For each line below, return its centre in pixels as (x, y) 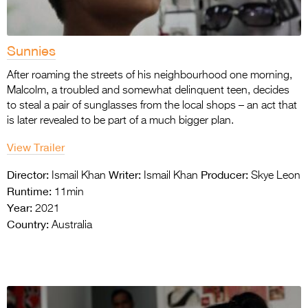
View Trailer (36, 147)
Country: (28, 224)
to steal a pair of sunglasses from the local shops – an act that (152, 106)
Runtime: (29, 191)
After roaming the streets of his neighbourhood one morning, (150, 75)
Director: (28, 174)
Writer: (125, 174)
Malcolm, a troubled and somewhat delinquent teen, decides (148, 90)
